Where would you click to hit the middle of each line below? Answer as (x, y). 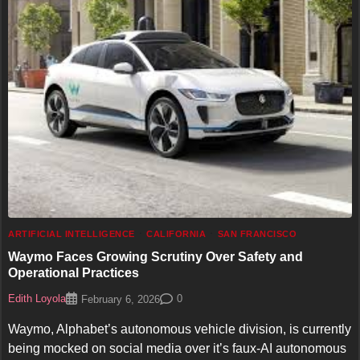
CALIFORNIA (176, 233)
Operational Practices (74, 273)
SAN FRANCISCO (257, 233)
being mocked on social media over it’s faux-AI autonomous (177, 348)
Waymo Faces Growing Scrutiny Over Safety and (155, 257)
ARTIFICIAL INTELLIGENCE (72, 233)
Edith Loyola (37, 299)
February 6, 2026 (121, 299)
